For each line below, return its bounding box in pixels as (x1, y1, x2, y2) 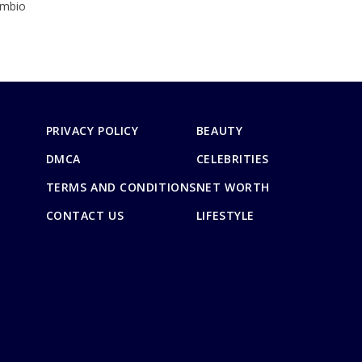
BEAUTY (196, 122, 243, 138)
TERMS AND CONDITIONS (45, 179, 196, 195)
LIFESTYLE (196, 207, 255, 223)
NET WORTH (196, 179, 270, 195)
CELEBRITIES (196, 150, 270, 166)
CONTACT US (45, 207, 124, 223)
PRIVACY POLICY (45, 122, 139, 138)
